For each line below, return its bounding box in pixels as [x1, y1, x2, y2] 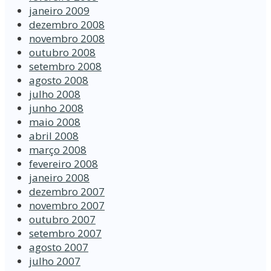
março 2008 [29, 143, 87, 157]
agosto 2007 [29, 240, 88, 255]
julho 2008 [29, 87, 80, 102]
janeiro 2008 [29, 171, 90, 185]
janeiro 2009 [29, 4, 90, 18]
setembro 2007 [29, 226, 102, 241]
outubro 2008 [29, 45, 96, 60]
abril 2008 [29, 129, 79, 143]
